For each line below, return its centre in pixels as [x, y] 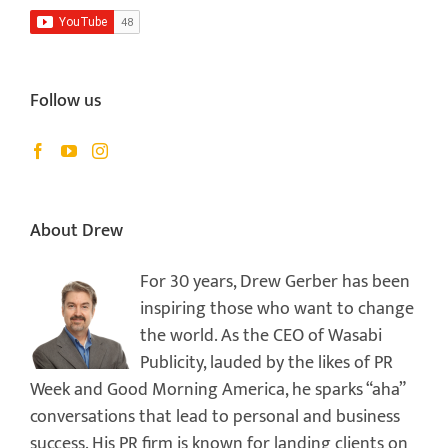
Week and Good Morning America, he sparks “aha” [217, 389]
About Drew [76, 231]
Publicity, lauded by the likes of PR [266, 362]
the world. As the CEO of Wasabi [261, 335]
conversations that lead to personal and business [215, 416]
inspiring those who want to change [277, 308]
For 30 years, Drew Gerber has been [275, 281]
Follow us [65, 101]
